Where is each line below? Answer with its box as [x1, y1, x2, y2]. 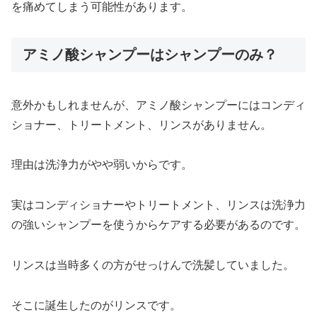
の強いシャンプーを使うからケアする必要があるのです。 [11, 219, 306, 231]
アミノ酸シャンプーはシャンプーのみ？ [23, 47, 277, 63]
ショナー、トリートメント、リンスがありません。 [11, 118, 272, 131]
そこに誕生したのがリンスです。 [11, 299, 181, 311]
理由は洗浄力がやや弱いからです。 [11, 158, 192, 171]
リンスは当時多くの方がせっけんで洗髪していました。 [11, 258, 294, 271]
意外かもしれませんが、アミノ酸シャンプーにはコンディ [11, 98, 306, 111]
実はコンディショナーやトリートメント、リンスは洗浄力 [11, 199, 306, 212]
